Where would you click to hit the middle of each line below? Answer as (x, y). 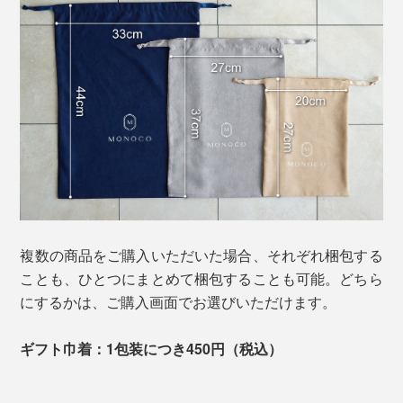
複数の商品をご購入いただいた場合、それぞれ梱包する (201, 255)
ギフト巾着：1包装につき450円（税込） (152, 349)
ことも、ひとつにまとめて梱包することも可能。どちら (201, 279)
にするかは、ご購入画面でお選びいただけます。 (179, 302)
